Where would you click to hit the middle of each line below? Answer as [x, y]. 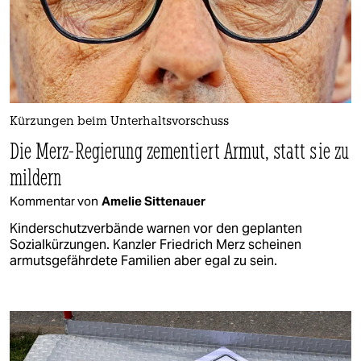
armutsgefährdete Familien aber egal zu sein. [143, 260]
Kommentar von [54, 201]
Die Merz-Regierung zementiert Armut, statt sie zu [179, 150]
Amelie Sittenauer [154, 201]
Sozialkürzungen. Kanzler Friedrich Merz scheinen [156, 244]
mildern [36, 176]
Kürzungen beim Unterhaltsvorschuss [119, 122]
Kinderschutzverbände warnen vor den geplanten [156, 228]
